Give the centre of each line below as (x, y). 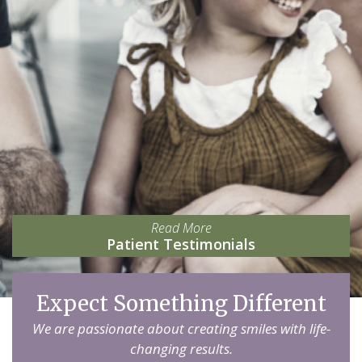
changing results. (181, 349)
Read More (181, 228)
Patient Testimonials (181, 244)
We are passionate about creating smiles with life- (181, 328)
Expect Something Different (181, 303)
